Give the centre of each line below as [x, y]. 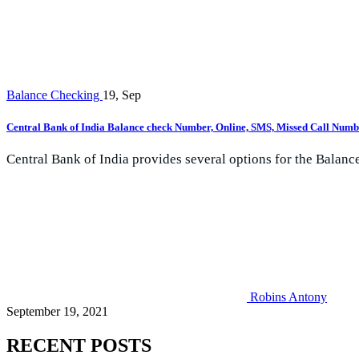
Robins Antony [288, 296]
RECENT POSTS [79, 345]
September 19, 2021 [57, 311]
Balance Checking [54, 95]
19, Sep [122, 95]
